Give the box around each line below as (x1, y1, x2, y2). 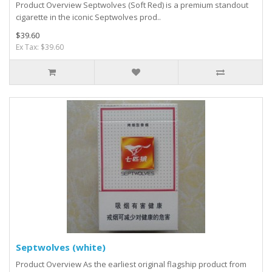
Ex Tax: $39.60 (16, 42, 64, 53)
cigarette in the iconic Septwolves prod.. (16, 12, 161, 23)
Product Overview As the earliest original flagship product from (16, 259, 246, 270)
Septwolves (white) (16, 241, 106, 254)
